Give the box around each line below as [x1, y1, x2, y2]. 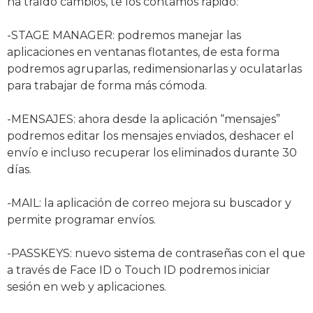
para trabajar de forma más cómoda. [7, 79, 207, 92]
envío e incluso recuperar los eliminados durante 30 [7, 146, 297, 159]
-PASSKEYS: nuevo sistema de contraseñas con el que [7, 247, 305, 260]
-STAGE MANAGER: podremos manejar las [7, 29, 241, 42]
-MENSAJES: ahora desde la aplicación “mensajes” [7, 112, 280, 126]
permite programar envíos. [7, 213, 156, 226]
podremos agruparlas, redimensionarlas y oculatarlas [7, 62, 302, 75]
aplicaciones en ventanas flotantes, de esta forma [7, 45, 279, 59]
